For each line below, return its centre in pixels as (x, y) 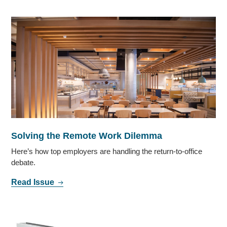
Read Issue (34, 182)
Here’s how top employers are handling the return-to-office (107, 151)
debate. (24, 162)
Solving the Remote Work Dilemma (87, 136)
